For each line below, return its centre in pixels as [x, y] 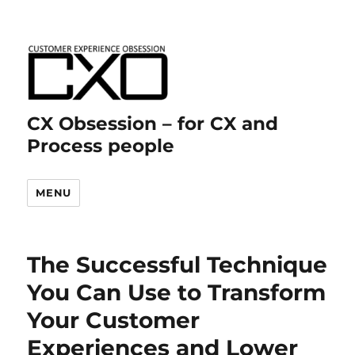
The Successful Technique [177, 265]
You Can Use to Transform [177, 292]
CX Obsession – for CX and [153, 124]
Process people [101, 146]
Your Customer [114, 320]
